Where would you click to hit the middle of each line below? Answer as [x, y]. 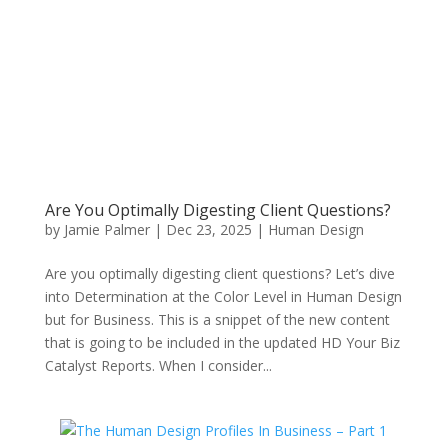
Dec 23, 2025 [208, 229]
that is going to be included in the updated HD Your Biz [222, 342]
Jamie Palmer [106, 229]
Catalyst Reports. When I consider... [158, 365]
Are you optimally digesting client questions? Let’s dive [219, 273]
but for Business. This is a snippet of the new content [217, 319]
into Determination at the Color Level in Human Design [223, 296]
